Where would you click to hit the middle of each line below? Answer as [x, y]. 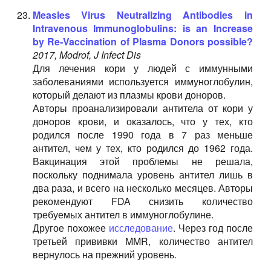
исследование [141, 228]
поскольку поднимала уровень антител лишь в [142, 175]
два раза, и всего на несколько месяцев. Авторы [142, 188]
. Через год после [213, 228]
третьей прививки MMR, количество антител [142, 241]
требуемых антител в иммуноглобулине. [123, 214]
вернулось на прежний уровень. [104, 254]
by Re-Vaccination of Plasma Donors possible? [142, 41]
